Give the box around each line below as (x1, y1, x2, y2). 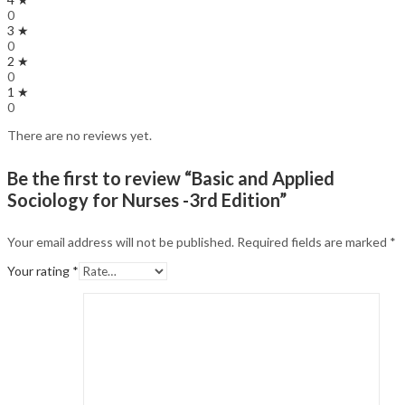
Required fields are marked (237, 234, 390, 250)
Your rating (7, 263, 72, 279)
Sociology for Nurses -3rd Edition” (7, 188, 287, 211)
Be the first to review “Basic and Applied (7, 166, 334, 189)
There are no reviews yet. (7, 127, 152, 144)
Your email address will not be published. (7, 234, 234, 250)
